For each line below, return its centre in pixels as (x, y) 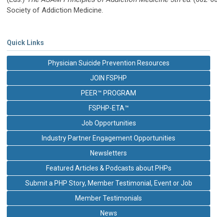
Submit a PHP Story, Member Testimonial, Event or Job (108, 183)
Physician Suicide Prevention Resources (108, 63)
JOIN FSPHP (108, 78)
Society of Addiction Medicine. (56, 10)
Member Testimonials (108, 198)
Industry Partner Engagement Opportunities (108, 138)
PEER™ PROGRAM (108, 93)
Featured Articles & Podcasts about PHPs (108, 168)
